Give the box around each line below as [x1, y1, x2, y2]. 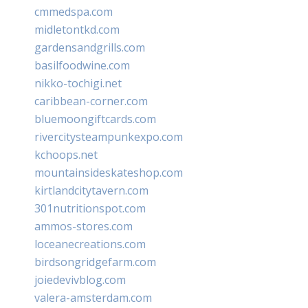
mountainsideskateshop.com [34, 164, 183, 180]
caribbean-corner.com [34, 93, 148, 109]
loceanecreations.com [34, 236, 146, 252]
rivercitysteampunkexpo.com [34, 129, 183, 144]
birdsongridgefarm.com [34, 254, 156, 269]
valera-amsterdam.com [34, 289, 152, 305]
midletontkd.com [34, 21, 120, 37]
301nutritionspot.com [34, 200, 146, 216]
